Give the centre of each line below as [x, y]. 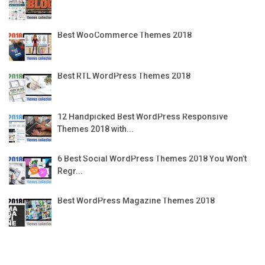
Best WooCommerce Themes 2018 [125, 35]
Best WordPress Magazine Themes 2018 [136, 200]
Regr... [70, 171]
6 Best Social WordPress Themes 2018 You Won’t [152, 158]
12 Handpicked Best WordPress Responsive [143, 116]
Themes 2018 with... [96, 129]
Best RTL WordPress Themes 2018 [124, 75]
